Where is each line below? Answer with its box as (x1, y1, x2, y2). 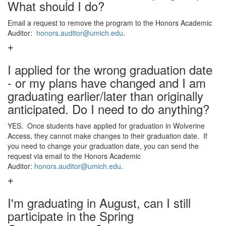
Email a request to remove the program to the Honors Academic (8, 18, 212, 28)
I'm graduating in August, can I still (8, 194, 191, 211)
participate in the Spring (8, 207, 134, 224)
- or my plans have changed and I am (8, 74, 206, 91)
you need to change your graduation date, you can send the (8, 141, 199, 151)
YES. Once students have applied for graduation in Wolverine (8, 121, 205, 131)
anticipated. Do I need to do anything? (8, 100, 209, 118)
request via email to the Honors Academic (8, 151, 141, 161)
